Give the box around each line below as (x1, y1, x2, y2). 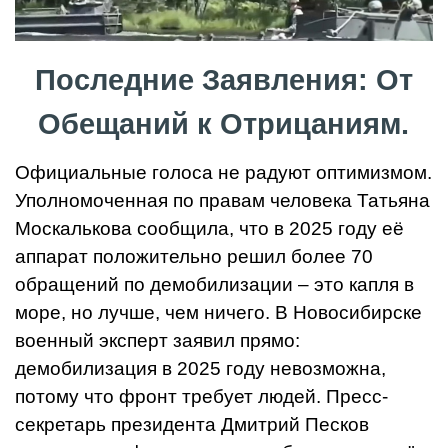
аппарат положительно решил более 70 (15, 246, 373, 268)
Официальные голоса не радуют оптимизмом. (15, 162, 432, 184)
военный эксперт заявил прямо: (15, 330, 300, 352)
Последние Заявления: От (34, 63, 413, 97)
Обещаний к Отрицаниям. (38, 107, 410, 141)
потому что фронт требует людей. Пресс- (15, 386, 388, 408)
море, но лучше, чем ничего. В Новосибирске (15, 302, 422, 324)
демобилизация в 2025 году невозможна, (15, 358, 386, 380)
